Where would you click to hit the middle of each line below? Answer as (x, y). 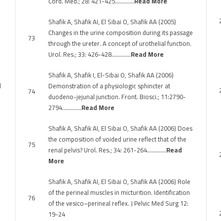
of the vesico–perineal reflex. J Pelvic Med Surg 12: (118, 203)
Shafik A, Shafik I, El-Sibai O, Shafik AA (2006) (111, 75)
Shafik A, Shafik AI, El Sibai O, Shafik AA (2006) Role (119, 182)
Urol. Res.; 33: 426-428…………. (90, 54)
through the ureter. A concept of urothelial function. (120, 43)
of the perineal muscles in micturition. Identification (119, 192)
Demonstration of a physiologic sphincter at (109, 86)
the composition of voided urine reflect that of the (117, 139)
